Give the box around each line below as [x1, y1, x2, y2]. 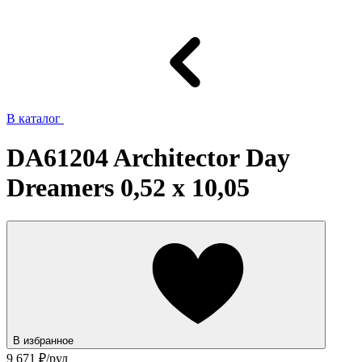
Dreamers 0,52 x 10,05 [6, 173, 250, 203]
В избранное [13, 334, 77, 347]
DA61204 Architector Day [6, 143, 290, 173]
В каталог [6, 112, 64, 125]
